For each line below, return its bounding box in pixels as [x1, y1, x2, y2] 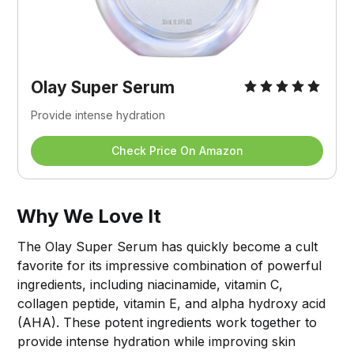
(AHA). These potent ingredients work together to [17, 314, 318, 331]
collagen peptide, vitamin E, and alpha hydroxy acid [17, 296, 326, 312]
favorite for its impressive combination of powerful [17, 258, 322, 274]
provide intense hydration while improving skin [17, 333, 296, 350]
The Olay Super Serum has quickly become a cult [17, 239, 318, 255]
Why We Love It [17, 205, 162, 228]
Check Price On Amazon [111, 144, 243, 158]
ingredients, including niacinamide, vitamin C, [17, 277, 284, 293]
